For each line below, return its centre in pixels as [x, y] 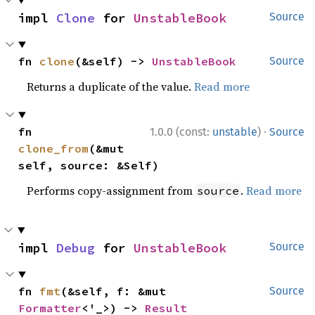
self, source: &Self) [89, 165]
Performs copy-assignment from [111, 191]
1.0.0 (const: [181, 132]
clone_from [54, 148]
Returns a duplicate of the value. [111, 86]
